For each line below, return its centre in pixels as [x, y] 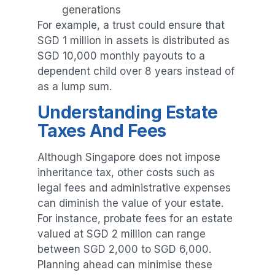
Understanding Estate [127, 113]
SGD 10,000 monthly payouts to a [121, 56]
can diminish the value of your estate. [130, 203]
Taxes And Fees [102, 131]
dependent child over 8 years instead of [136, 71]
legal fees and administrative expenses [134, 188]
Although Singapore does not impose [129, 157]
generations [91, 10]
